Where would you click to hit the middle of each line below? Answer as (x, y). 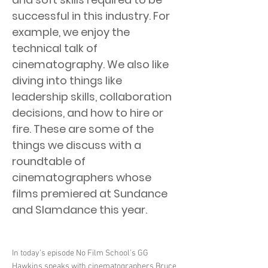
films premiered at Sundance (90, 194)
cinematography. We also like (90, 64)
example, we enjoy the (71, 32)
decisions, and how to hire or (88, 113)
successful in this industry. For (91, 16)
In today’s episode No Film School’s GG (80, 253)
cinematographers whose (82, 177)
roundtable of (49, 161)
